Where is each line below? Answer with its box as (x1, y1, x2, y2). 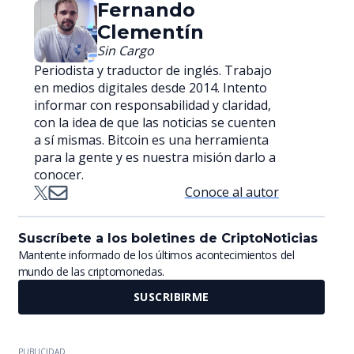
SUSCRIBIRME (134, 289, 209, 305)
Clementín (96, 21, 204, 44)
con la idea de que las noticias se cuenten (33, 114, 276, 132)
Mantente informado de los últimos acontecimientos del (17, 247, 295, 263)
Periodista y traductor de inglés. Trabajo (33, 62, 272, 80)
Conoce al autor (184, 183, 279, 201)
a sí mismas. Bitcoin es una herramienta (33, 131, 269, 149)
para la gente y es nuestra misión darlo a (33, 149, 276, 167)
